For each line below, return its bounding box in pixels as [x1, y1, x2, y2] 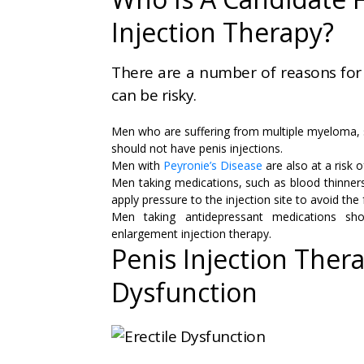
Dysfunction [111, 275, 258, 310]
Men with [111, 158, 163, 174]
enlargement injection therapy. [111, 226, 271, 242]
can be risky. [111, 84, 197, 106]
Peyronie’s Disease [163, 158, 262, 174]
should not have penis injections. [111, 141, 283, 157]
